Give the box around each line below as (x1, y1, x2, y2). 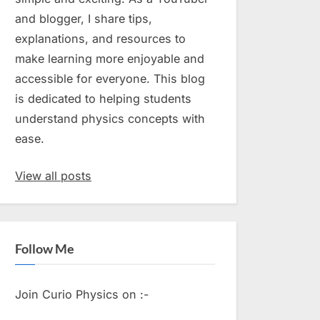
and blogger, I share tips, (15, 11, 152, 26)
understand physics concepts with (15, 111, 205, 126)
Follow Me (15, 240, 74, 256)
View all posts (15, 169, 91, 184)
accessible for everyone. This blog (15, 71, 205, 86)
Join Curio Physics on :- (15, 287, 149, 302)
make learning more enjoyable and (15, 51, 204, 66)
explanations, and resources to (15, 31, 186, 46)
